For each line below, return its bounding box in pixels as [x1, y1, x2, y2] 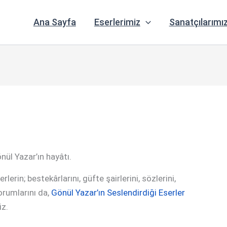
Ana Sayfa [33, 17, 76, 27]
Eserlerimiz [94, 17, 140, 27]
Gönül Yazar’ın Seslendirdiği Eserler [51, 187, 185, 198]
